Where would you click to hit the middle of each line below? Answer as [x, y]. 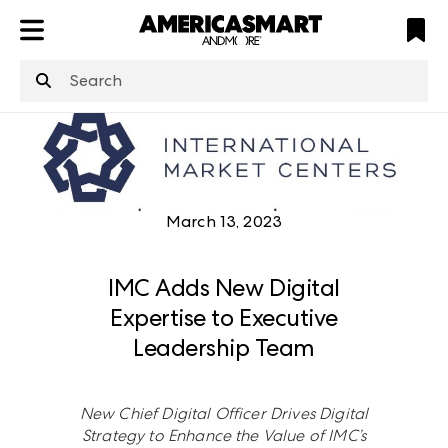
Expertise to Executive [224, 317]
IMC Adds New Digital [224, 287]
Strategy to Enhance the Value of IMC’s [224, 435]
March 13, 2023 [224, 221]
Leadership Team [224, 347]
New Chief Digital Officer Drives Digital [224, 413]
